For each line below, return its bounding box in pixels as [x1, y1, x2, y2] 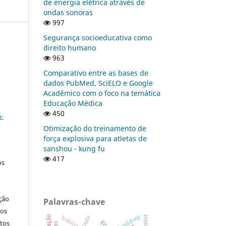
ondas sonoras [43, 7, 93, 17]
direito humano [43, 42, 96, 52]
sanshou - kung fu [43, 143, 105, 153]
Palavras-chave [43, 196, 105, 207]
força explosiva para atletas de [43, 133, 147, 143]
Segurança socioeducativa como [43, 32, 152, 42]
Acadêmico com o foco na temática [43, 88, 160, 98]
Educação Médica [43, 98, 102, 108]
